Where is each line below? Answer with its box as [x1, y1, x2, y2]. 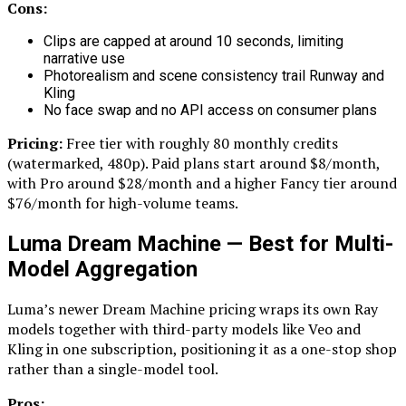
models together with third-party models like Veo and [7, 319, 361, 340]
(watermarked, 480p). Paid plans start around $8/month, [7, 152, 380, 173]
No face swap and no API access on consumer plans [43, 101, 377, 119]
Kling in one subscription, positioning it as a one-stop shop [7, 339, 397, 360]
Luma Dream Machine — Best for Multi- [7, 230, 393, 256]
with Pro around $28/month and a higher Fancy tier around [7, 172, 397, 193]
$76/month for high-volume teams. [7, 192, 238, 213]
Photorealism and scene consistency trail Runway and [43, 66, 384, 84]
